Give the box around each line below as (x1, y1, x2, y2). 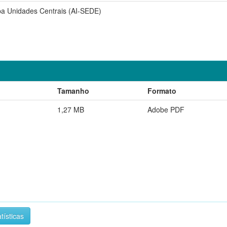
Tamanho (57, 85, 89, 96)
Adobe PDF (147, 104, 184, 115)
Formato (147, 85, 176, 96)
